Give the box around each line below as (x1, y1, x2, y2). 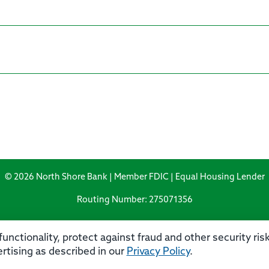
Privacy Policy (126, 246, 190, 257)
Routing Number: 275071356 (76, 195, 193, 205)
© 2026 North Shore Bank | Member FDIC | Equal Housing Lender (4, 173, 265, 183)
